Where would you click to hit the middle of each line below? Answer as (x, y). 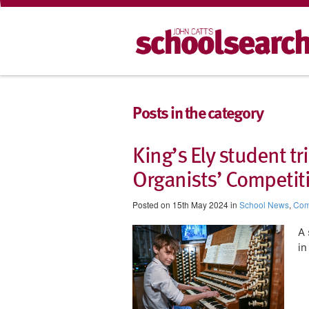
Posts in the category (198, 112)
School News (264, 205)
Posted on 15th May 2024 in (186, 205)
